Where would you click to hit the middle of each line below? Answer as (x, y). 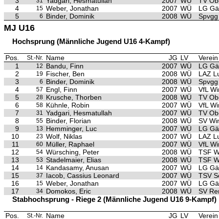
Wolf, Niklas (64, 136)
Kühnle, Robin (68, 105)
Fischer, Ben (65, 74)
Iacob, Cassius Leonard (83, 175)
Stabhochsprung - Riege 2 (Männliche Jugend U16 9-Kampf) (114, 199)
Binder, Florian (68, 121)
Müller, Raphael (70, 144)
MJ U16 (19, 28)
